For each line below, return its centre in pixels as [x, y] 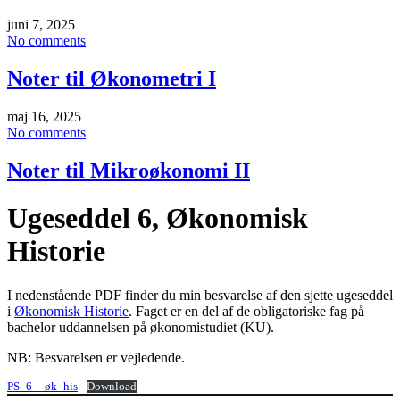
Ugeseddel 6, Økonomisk [158, 218]
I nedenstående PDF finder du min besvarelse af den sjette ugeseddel [200, 295]
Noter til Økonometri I [112, 78]
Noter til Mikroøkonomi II [129, 170]
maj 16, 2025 [44, 116]
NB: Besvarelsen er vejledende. [96, 357]
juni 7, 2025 [41, 25]
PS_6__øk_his [42, 386]
